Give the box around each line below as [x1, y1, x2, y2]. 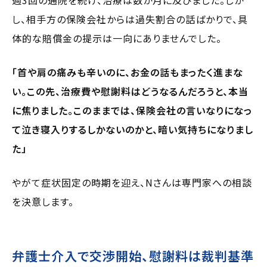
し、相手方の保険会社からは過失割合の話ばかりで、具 [12, 11, 248, 26]
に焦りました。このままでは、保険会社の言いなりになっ [12, 103, 252, 117]
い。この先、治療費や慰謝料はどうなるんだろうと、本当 [12, 83, 249, 98]
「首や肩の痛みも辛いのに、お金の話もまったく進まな [12, 64, 243, 79]
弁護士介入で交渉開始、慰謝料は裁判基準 [12, 246, 254, 265]
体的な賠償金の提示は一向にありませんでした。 [12, 30, 222, 45]
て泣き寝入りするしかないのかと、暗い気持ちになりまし [12, 122, 253, 136]
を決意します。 [12, 194, 74, 209]
